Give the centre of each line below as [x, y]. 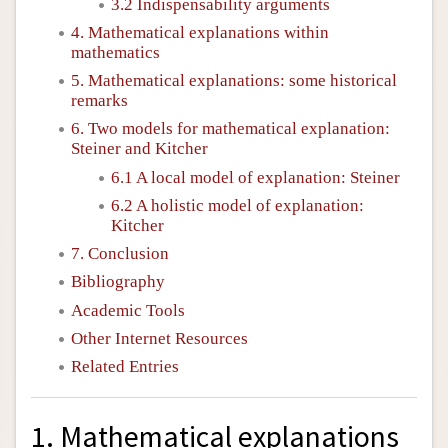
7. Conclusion [120, 253]
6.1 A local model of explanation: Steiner [255, 177]
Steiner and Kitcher [139, 149]
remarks [99, 100]
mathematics [115, 52]
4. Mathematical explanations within [200, 32]
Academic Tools [128, 310]
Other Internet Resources [159, 338]
